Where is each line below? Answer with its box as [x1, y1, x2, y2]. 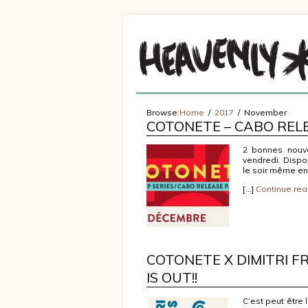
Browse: [146, 107, 179, 118]
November [244, 107, 287, 118]
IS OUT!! [146, 269, 197, 286]
